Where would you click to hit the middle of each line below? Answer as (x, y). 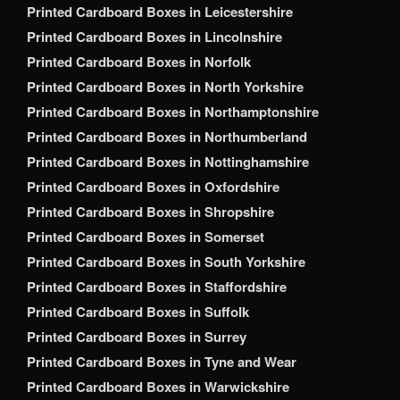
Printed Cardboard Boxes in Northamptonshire (173, 112)
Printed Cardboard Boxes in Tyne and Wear (162, 362)
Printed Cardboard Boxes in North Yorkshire (165, 87)
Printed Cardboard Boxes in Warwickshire (158, 387)
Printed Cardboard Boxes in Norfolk (139, 62)
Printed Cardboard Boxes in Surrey (137, 337)
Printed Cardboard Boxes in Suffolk (138, 312)
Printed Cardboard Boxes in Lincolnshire (154, 37)
